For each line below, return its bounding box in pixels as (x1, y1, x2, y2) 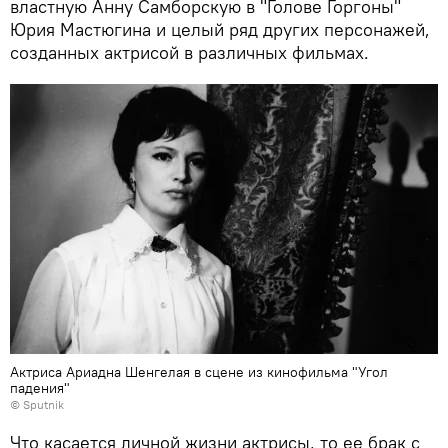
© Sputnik (10, 396, 64, 412)
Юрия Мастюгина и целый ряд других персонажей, (10, 18, 430, 42)
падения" (10, 378, 70, 397)
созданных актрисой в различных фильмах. (10, 41, 369, 65)
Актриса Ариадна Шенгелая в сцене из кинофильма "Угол (10, 362, 388, 381)
